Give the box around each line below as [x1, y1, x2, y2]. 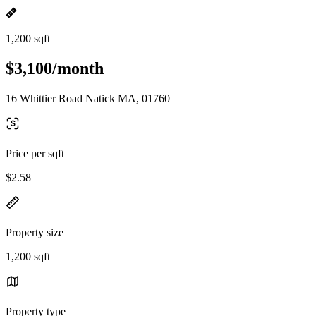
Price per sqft [6, 147, 64, 159]
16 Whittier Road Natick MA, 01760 [6, 92, 170, 104]
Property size [6, 226, 63, 238]
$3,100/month [6, 59, 104, 78]
